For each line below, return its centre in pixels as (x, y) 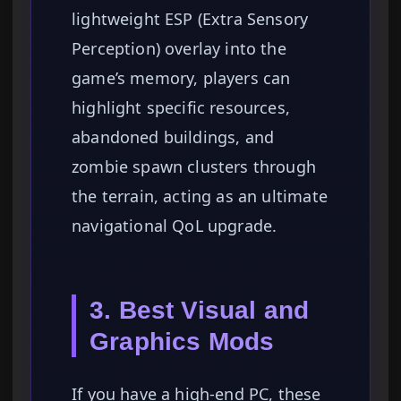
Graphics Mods (182, 342)
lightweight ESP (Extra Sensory (190, 19)
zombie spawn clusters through (194, 167)
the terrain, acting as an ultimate (200, 196)
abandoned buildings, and (173, 137)
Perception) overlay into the (179, 49)
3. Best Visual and (200, 311)
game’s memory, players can (181, 78)
